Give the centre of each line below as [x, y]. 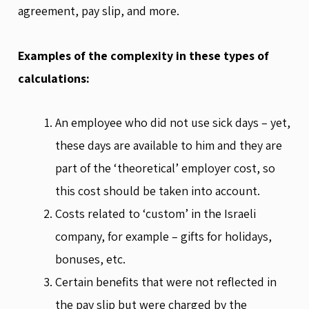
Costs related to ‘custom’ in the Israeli [156, 213]
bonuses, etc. [90, 259]
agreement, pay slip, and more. [99, 11]
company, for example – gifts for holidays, [163, 236]
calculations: [54, 78]
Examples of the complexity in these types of [143, 55]
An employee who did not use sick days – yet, [173, 122]
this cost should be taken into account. [158, 191]
